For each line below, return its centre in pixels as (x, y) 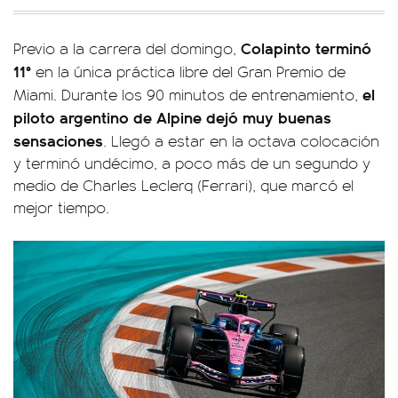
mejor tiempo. (61, 207)
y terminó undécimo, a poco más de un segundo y (192, 162)
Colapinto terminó (306, 47)
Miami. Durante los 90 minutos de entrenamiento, (186, 94)
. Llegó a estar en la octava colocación (241, 140)
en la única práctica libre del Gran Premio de (191, 71)
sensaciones (58, 139)
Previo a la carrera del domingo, (127, 48)
